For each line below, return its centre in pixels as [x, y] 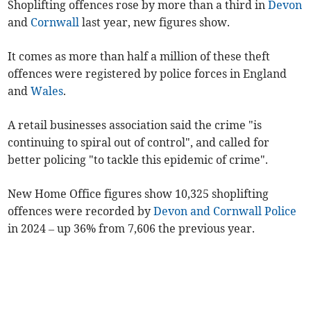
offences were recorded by [81, 211]
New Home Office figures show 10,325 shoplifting [138, 194]
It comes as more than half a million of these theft [139, 57]
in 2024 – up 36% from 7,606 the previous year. [132, 229]
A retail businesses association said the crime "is [135, 125]
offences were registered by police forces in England [148, 74]
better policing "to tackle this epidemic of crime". [138, 160]
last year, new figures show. [155, 23]
